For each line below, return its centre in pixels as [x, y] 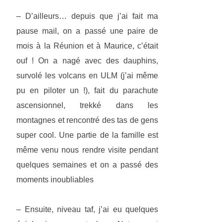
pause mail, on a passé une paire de [87, 31]
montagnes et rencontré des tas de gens [87, 120]
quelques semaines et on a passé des [87, 165]
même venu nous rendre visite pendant [87, 150]
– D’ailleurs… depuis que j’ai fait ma [87, 16]
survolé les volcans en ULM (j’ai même [87, 76]
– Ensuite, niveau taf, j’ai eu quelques [87, 210]
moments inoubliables [56, 180]
